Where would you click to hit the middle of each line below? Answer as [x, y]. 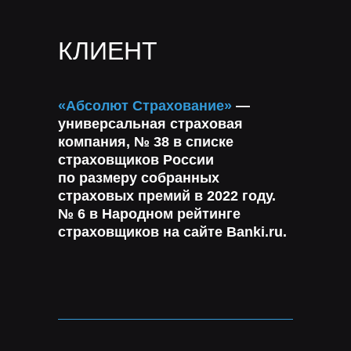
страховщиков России [136, 160]
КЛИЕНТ [108, 51]
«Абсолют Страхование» [145, 106]
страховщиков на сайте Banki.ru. [172, 232]
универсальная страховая [150, 124]
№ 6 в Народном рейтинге [149, 214]
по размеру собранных [139, 178]
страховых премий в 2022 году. [167, 196]
